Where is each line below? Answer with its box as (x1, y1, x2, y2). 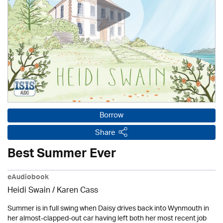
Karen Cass (57, 183, 98, 199)
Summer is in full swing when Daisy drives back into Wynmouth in (7, 201, 209, 217)
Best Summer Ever (7, 143, 116, 168)
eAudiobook (7, 171, 49, 185)
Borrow (100, 108, 123, 123)
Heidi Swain (7, 183, 50, 199)
